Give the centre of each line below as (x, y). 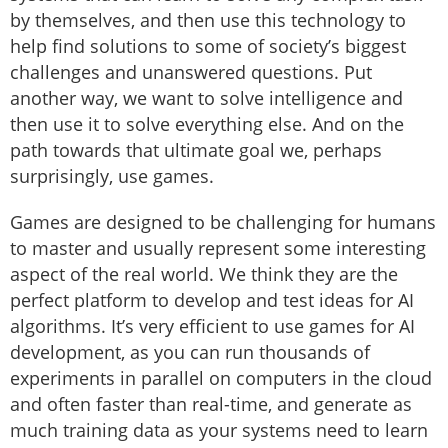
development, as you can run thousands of (190, 352)
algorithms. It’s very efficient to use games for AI (212, 326)
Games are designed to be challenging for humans (223, 222)
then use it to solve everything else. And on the (207, 124)
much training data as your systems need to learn (219, 430)
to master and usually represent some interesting (218, 248)
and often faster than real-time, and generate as (211, 404)
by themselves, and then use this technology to (208, 20)
